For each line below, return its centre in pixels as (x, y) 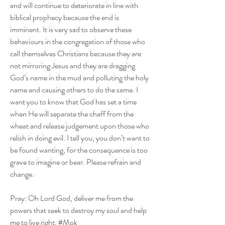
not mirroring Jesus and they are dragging (73, 65)
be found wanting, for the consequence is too (79, 150)
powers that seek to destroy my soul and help (78, 210)
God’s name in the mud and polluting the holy (79, 77)
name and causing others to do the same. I (74, 89)
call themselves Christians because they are (76, 53)
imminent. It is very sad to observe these (71, 29)
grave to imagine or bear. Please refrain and (76, 162)
